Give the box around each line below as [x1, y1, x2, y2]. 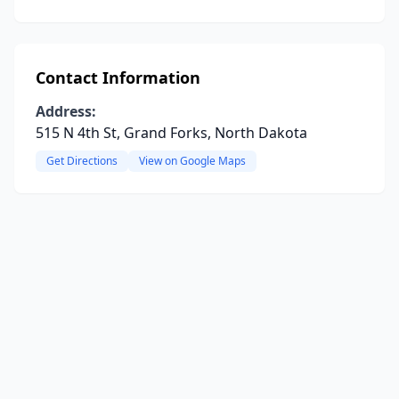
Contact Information [36, 67, 200, 88]
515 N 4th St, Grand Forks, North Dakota [36, 123, 307, 142]
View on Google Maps [139, 153, 246, 168]
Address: [36, 102, 96, 121]
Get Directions [46, 153, 118, 168]
